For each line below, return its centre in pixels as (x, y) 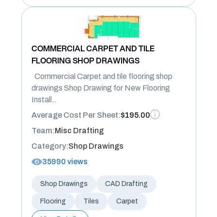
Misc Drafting (79, 131)
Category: (50, 146)
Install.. (44, 100)
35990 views (65, 162)
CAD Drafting (126, 184)
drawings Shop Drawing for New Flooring (101, 88)
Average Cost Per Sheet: (76, 115)
